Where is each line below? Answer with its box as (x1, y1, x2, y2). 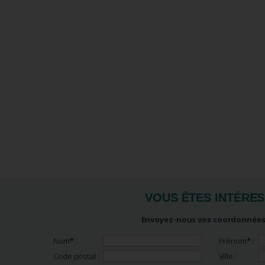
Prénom (218, 235, 247, 246)
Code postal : (53, 251, 99, 261)
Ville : (218, 251, 237, 261)
